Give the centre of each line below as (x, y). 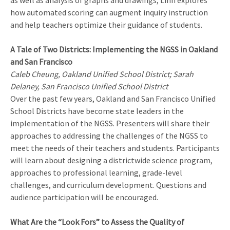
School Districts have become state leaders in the (97, 111)
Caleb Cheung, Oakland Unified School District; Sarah (102, 74)
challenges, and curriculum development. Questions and (108, 185)
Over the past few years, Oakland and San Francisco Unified (113, 99)
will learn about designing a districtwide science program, (111, 160)
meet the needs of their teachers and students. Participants (115, 148)
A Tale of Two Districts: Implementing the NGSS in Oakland (114, 50)
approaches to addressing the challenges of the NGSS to (109, 136)
